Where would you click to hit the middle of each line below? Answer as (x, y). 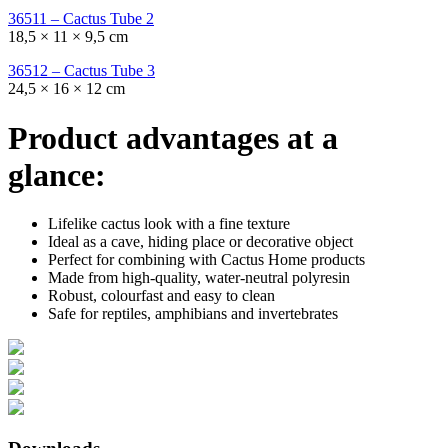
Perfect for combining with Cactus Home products (206, 260)
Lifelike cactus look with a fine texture (169, 224)
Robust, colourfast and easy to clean (161, 296)
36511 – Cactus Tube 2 (81, 19)
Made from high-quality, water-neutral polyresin (199, 278)
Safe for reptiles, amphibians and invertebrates (193, 314)
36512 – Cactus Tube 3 (81, 71)
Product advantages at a (173, 137)
